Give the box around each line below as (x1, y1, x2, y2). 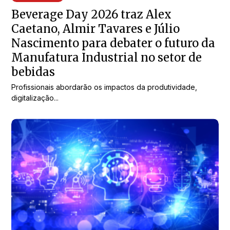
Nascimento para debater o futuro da (11, 36, 216, 51)
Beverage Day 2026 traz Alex (11, 7, 172, 22)
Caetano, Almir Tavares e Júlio (11, 22, 180, 36)
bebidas (11, 65, 55, 80)
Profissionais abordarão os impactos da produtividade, (11, 83, 198, 92)
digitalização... (11, 93, 59, 103)
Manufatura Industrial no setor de (11, 50, 202, 65)
